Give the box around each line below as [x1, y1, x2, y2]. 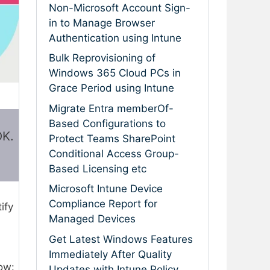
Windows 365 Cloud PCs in [49, 67, 181, 80]
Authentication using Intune [49, 31, 181, 44]
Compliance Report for [49, 198, 157, 210]
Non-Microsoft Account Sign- [49, 1, 190, 14]
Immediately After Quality [49, 248, 172, 260]
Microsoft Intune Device [49, 183, 163, 195]
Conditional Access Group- [49, 147, 179, 160]
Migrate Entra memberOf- [49, 102, 174, 115]
